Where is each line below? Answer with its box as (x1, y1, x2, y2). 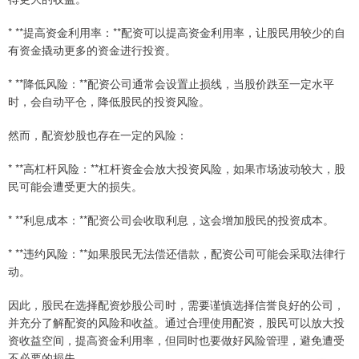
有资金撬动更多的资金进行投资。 (8, 42, 176, 58)
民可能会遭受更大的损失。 (8, 178, 143, 195)
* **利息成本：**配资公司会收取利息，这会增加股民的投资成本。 (8, 212, 334, 228)
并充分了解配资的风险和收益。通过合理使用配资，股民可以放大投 (8, 314, 345, 331)
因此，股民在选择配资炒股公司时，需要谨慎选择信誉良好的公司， (8, 296, 345, 313)
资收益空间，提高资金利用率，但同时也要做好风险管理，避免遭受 (8, 332, 345, 349)
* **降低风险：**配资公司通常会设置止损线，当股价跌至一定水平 (8, 75, 334, 92)
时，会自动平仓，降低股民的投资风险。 (8, 93, 210, 110)
